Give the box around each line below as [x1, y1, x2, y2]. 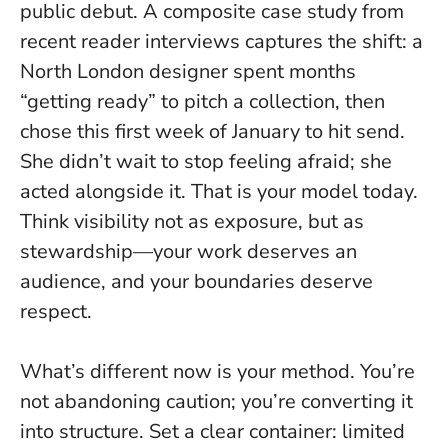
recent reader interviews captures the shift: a [20, 27, 423, 55]
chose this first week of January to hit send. [20, 117, 405, 145]
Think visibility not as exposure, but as [20, 207, 364, 235]
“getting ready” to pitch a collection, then [20, 87, 385, 115]
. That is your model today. [181, 177, 418, 205]
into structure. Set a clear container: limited [20, 417, 405, 445]
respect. [20, 297, 92, 325]
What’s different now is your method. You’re [20, 357, 415, 385]
